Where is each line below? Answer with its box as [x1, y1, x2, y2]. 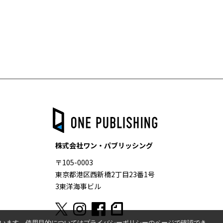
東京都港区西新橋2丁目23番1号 [55, 169, 155, 179]
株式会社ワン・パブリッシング [55, 140, 153, 150]
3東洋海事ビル [55, 181, 101, 191]
